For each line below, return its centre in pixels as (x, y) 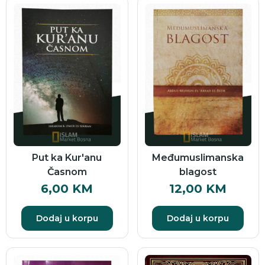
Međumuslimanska (198, 158)
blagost (198, 172)
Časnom (67, 172)
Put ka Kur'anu (67, 158)
